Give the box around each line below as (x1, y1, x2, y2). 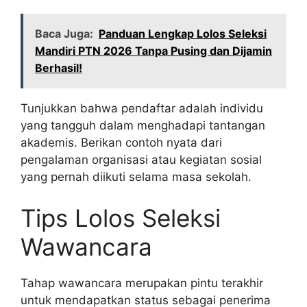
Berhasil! (35, 61, 82, 75)
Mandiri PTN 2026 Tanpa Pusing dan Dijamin (35, 44, 272, 58)
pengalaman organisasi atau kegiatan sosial (21, 153, 262, 167)
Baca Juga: (35, 27, 93, 41)
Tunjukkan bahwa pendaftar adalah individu (21, 101, 263, 116)
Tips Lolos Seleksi (21, 203, 221, 232)
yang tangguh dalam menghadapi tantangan (21, 119, 265, 133)
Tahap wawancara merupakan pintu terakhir (21, 275, 263, 290)
